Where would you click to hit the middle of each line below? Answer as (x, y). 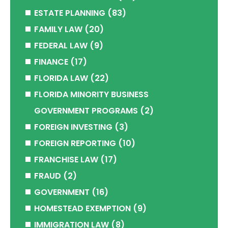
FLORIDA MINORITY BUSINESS (91, 94)
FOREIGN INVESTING (73, 127)
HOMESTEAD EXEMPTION (82, 208)
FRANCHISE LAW (66, 160)
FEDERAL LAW (61, 46)
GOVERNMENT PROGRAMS (86, 111)
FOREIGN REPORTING (75, 143)
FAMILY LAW (58, 29)
